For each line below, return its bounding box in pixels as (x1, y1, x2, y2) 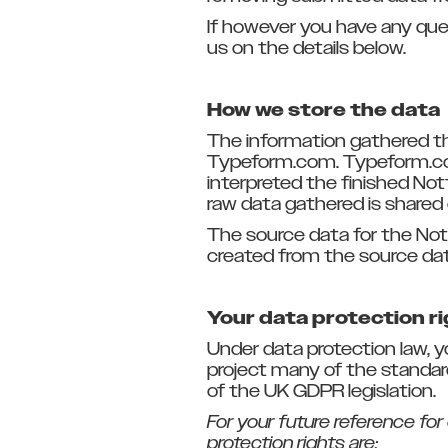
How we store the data (207, 99, 440, 123)
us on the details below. (207, 37, 410, 61)
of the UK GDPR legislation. (207, 380, 440, 404)
